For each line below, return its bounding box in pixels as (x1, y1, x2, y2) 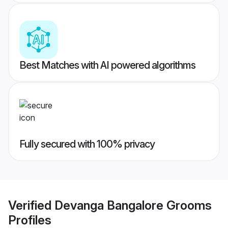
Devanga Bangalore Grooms (54, 197, 212, 213)
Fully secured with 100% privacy (19, 138, 155, 151)
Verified (8, 197, 54, 213)
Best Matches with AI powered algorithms (19, 59, 195, 72)
